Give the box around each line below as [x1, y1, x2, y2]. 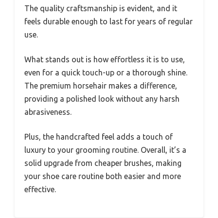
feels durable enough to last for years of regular [24, 17, 193, 26]
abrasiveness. [24, 107, 72, 116]
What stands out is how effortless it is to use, [24, 54, 185, 64]
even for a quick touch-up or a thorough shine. [24, 68, 187, 77]
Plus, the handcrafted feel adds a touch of [24, 132, 173, 141]
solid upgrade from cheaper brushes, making [24, 158, 182, 167]
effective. [24, 184, 56, 194]
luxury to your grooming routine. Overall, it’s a [24, 145, 186, 154]
